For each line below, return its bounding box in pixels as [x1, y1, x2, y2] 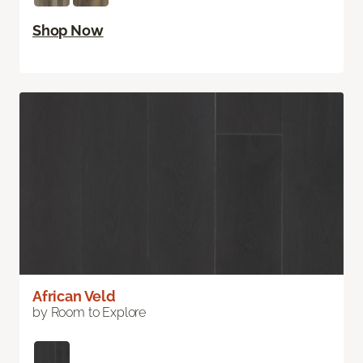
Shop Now [32, 22, 104, 40]
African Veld [32, 288, 116, 305]
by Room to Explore [32, 305, 147, 321]
